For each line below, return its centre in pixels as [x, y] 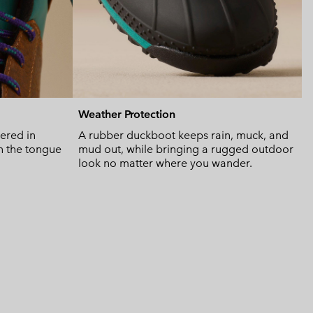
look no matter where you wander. [165, 163]
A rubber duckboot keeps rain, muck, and [183, 136]
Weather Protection [127, 115]
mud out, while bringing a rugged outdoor [186, 150]
